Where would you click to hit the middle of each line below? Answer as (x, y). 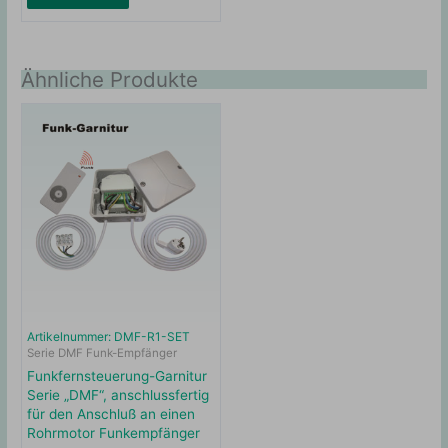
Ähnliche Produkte (110, 79)
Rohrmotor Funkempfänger (114, 432)
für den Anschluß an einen (111, 413)
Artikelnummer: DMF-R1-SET (109, 336)
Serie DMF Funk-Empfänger (102, 352)
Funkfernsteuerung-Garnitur (117, 375)
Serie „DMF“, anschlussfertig (118, 394)
